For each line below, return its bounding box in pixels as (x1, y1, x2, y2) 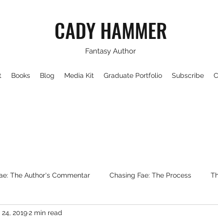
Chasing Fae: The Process (109, 171, 191, 179)
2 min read (29, 208, 62, 217)
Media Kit (64, 72, 94, 79)
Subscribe (171, 72, 204, 79)
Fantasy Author (85, 47, 136, 55)
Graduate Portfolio (103, 72, 162, 79)
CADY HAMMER (54, 16, 167, 45)
